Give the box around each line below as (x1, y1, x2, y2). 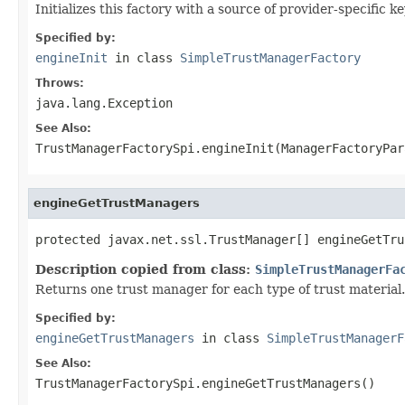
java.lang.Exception (35, 95, 173, 110)
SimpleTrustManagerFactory (180, 50, 361, 65)
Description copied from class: (35, 261, 255, 277)
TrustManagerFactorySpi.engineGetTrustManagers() (35, 375, 375, 391)
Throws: (35, 76, 84, 89)
